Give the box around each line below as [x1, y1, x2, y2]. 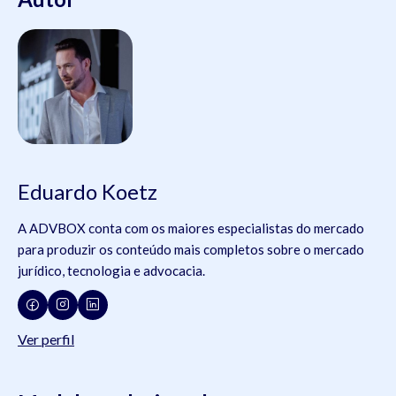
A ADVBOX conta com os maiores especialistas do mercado [18, 219, 364, 236]
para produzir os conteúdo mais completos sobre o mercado [18, 240, 364, 257]
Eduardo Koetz [18, 178, 157, 204]
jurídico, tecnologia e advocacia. [18, 262, 205, 278]
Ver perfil [18, 330, 74, 347]
